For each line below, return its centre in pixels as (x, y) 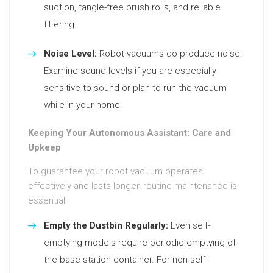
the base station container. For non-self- (126, 260)
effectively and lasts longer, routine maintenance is (133, 186)
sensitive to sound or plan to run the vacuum (135, 88)
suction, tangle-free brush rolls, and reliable (132, 7)
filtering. (60, 24)
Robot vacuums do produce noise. (170, 54)
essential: (48, 200)
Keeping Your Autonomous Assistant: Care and (129, 133)
